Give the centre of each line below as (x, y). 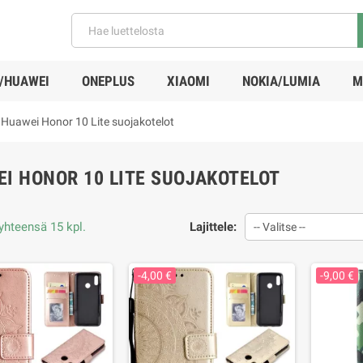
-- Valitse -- (279, 227)
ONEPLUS (108, 81)
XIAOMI (188, 81)
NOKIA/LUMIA (281, 81)
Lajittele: (213, 227)
